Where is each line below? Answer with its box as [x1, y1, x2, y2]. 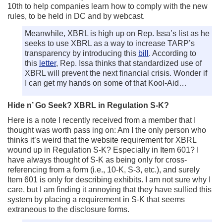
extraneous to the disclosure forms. [7, 205, 129, 214]
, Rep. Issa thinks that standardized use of [56, 59, 202, 67]
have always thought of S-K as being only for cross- [7, 156, 187, 164]
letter [39, 59, 56, 67]
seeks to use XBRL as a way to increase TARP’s [25, 39, 195, 48]
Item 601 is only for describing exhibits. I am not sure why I [7, 175, 211, 184]
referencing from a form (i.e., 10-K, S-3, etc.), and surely [7, 166, 200, 174]
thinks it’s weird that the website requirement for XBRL [7, 136, 196, 144]
